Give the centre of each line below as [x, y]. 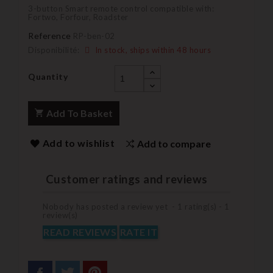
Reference [50, 35]
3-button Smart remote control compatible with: [121, 8]
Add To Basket [80, 113]
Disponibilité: [54, 50]
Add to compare [174, 143]
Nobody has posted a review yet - [110, 207]
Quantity [48, 76]
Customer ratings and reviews [125, 179]
